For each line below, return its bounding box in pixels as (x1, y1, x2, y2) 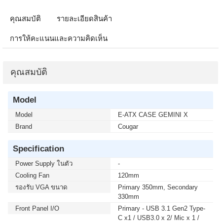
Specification (13, 144, 64, 153)
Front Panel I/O (15, 205, 59, 212)
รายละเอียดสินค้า (57, 14, 112, 23)
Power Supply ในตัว (15, 160, 73, 167)
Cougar (118, 123, 138, 130)
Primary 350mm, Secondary (118, 184, 198, 191)
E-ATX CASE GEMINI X (118, 111, 188, 118)
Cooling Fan (15, 172, 49, 179)
